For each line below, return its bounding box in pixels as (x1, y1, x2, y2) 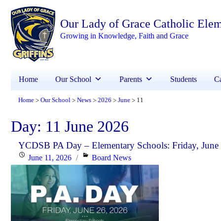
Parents (119, 74, 142, 83)
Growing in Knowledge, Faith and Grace (60, 31, 189, 40)
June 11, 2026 (28, 153, 72, 162)
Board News (92, 153, 132, 162)
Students (170, 74, 197, 83)
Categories (81, 152, 115, 161)
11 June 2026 (45, 117, 129, 135)
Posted (18, 152, 38, 161)
